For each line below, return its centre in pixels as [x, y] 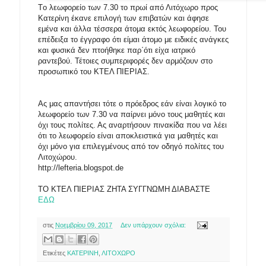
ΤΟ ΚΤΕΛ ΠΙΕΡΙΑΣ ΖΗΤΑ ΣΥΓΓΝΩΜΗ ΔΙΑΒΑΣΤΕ [124, 189]
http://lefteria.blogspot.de [81, 167]
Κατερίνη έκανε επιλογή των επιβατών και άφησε [123, 18]
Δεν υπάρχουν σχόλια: [154, 225]
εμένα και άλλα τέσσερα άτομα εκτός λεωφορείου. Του [132, 28]
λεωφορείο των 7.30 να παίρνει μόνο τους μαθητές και [132, 114]
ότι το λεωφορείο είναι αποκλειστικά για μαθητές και [128, 135]
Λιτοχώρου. [58, 157]
